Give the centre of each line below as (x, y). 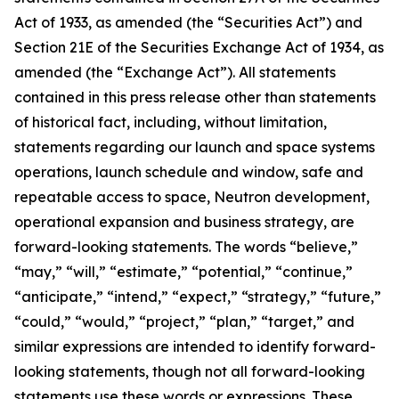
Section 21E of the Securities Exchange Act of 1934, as (199, 47)
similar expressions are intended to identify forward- (195, 346)
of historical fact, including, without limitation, (171, 122)
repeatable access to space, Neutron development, (192, 197)
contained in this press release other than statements (195, 97)
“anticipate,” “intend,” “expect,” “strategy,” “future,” (198, 297)
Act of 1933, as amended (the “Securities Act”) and (188, 22)
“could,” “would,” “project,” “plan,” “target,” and (184, 322)
